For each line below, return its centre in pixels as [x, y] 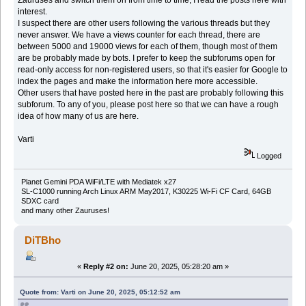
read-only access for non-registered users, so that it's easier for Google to [153, 70]
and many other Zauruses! [65, 210]
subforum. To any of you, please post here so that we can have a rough [149, 105]
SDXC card [40, 200]
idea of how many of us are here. [79, 116]
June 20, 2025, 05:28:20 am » [179, 266]
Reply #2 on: [106, 266]
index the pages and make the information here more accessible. [138, 82]
